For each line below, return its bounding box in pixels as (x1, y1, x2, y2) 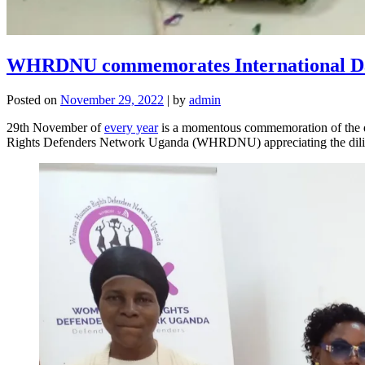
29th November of (7, 120, 104, 134)
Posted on (7, 92, 60, 107)
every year (104, 120, 158, 134)
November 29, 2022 (60, 92, 164, 107)
